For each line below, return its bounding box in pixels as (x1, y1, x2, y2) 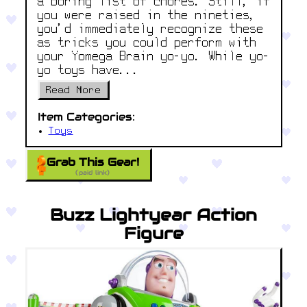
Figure (123, 222, 184, 244)
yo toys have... (37, 65, 140, 77)
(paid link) (75, 168, 110, 176)
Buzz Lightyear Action (50, 204, 257, 225)
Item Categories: (37, 109, 135, 124)
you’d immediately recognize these (37, 24, 264, 36)
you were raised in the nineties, (37, 10, 257, 23)
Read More (45, 85, 101, 96)
